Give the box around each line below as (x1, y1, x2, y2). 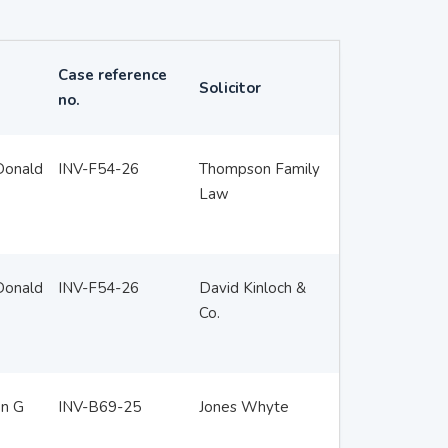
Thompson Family (198, 159, 320, 179)
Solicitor (198, 77, 261, 98)
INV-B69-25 (57, 397, 141, 417)
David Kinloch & (198, 278, 306, 298)
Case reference (57, 65, 167, 85)
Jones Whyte (198, 397, 289, 417)
